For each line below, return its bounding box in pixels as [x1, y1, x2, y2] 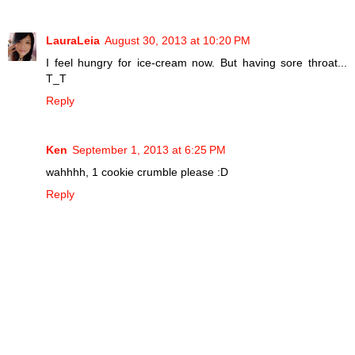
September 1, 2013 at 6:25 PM [72, 143, 226, 157]
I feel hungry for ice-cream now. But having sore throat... [46, 56, 347, 70]
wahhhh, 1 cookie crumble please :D [46, 166, 228, 179]
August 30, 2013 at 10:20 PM [105, 34, 250, 48]
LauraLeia [46, 34, 100, 48]
